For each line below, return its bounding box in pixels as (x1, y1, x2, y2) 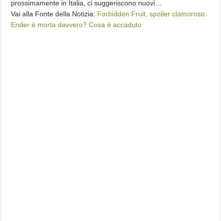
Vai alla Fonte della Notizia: (11, 10, 98, 18)
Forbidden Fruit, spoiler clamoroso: (97, 10, 207, 18)
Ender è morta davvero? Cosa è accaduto (11, 21, 142, 29)
